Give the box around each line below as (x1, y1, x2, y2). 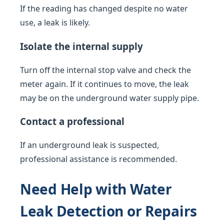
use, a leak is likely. (20, 17, 90, 28)
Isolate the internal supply (20, 39, 143, 52)
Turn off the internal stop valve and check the (20, 64, 191, 75)
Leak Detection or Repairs (20, 201, 197, 221)
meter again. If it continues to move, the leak (20, 78, 189, 89)
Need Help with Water (20, 179, 172, 199)
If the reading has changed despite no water (20, 3, 188, 14)
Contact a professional (20, 115, 124, 128)
